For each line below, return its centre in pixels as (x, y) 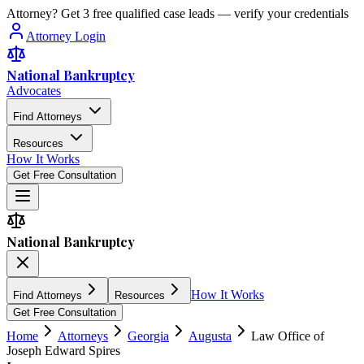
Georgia (148, 336)
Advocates (34, 91)
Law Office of (288, 336)
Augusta (210, 336)
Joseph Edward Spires (63, 351)
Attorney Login (66, 36)
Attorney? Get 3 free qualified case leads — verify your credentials (178, 13)
